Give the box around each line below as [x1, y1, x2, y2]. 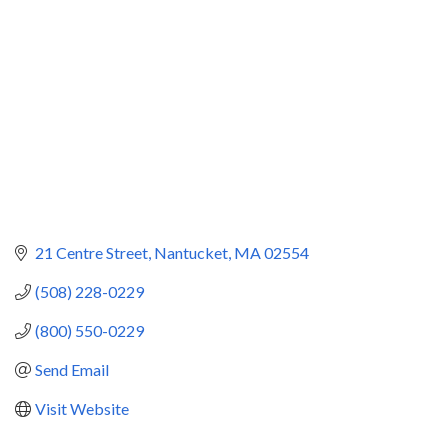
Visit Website [35, 399, 129, 419]
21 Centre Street [35, 243, 148, 263]
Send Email [35, 360, 109, 380]
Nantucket [154, 243, 228, 263]
